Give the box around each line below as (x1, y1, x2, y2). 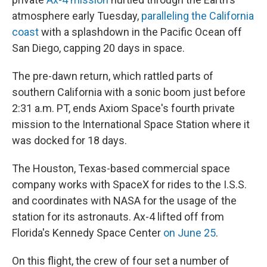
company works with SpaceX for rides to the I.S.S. (12, 178, 247, 191)
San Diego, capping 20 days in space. (12, 42, 185, 54)
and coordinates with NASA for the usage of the (12, 194, 237, 207)
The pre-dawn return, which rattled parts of (12, 70, 213, 82)
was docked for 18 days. (12, 134, 127, 147)
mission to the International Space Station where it (12, 118, 250, 131)
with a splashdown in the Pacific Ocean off (39, 26, 242, 38)
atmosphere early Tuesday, (12, 10, 141, 22)
